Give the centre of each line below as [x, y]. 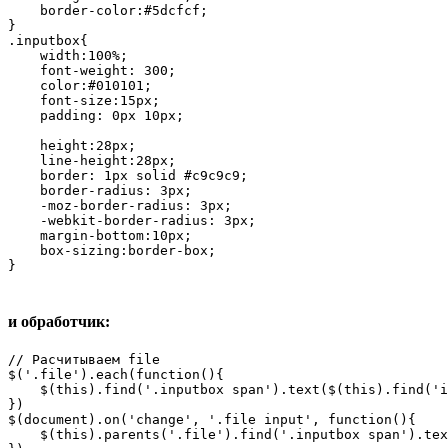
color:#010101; [112, 86]
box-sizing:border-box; [112, 251]
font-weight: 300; [92, 71]
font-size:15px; [84, 101]
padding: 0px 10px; [96, 116]
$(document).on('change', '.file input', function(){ [212, 419]
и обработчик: [59, 321]
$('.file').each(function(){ [116, 374]
